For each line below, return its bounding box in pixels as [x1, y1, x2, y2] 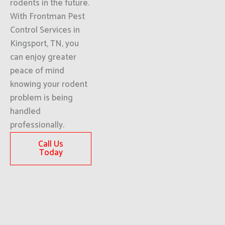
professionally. [10, 118, 64, 132]
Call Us [38, 137, 64, 151]
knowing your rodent [10, 77, 87, 91]
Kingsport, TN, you [10, 37, 79, 51]
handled [10, 104, 41, 119]
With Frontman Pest [10, 10, 85, 24]
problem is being [10, 91, 73, 105]
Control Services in [10, 23, 80, 37]
